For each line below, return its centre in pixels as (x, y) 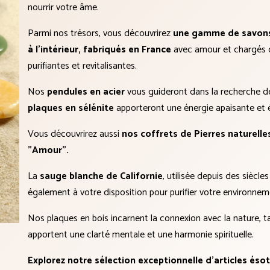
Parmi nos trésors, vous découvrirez (99, 33)
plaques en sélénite (71, 108)
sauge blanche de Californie (101, 176)
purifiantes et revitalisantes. (82, 66)
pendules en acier (85, 92)
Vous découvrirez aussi (75, 134)
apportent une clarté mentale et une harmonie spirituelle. (141, 235)
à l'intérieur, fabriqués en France (99, 50)
